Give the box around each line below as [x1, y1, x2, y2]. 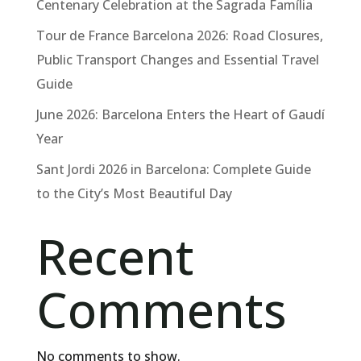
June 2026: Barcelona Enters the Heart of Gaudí [35, 106, 325, 124]
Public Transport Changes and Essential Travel [35, 51, 319, 69]
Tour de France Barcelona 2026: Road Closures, [35, 27, 323, 45]
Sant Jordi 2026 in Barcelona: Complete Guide [35, 160, 311, 179]
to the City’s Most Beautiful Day [35, 185, 232, 203]
